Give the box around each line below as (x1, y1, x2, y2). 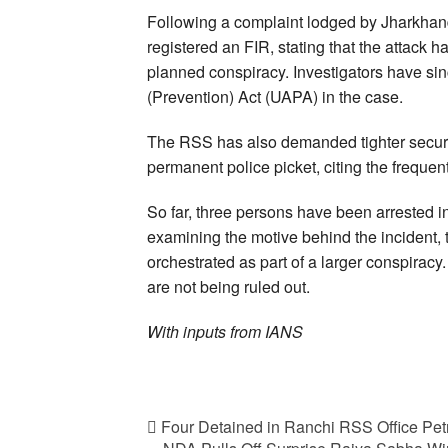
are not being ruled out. (147, 274, 310, 298)
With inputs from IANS (147, 319, 303, 343)
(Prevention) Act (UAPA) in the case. (147, 84, 403, 108)
